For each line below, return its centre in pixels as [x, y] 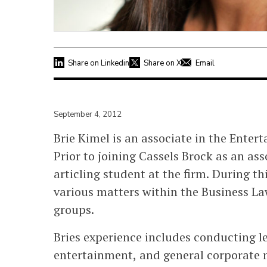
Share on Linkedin [99, 63]
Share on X [162, 63]
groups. [74, 209]
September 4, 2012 [88, 114]
